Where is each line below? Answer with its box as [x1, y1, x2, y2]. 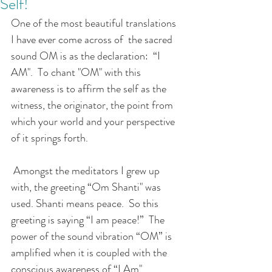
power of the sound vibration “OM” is [11, 228, 174, 244]
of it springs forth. [11, 129, 90, 146]
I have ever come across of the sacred [11, 31, 175, 47]
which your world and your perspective [11, 113, 177, 129]
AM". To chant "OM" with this [11, 64, 143, 80]
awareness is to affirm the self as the [11, 80, 169, 97]
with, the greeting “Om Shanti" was [11, 178, 163, 195]
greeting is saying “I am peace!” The [11, 211, 167, 228]
